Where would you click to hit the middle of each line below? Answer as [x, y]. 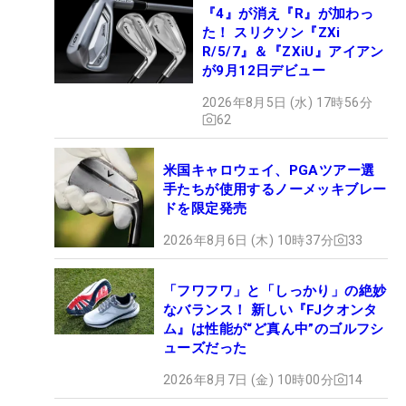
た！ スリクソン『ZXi [271, 32]
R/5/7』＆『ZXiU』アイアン [293, 51]
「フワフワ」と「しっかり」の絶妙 [275, 290]
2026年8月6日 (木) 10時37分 [248, 240]
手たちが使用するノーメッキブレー [275, 189]
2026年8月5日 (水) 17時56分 [287, 102]
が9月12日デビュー [264, 70]
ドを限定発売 [205, 208]
